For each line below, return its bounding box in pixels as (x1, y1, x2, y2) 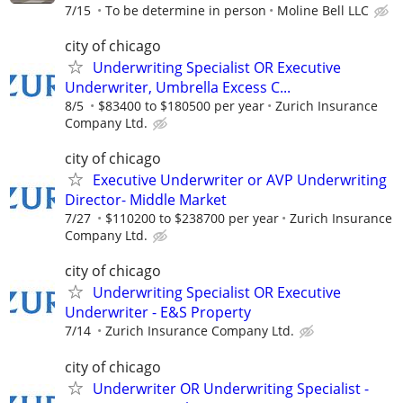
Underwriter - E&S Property (65, 302, 251, 323)
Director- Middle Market (65, 190, 227, 210)
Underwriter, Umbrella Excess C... (65, 77, 291, 97)
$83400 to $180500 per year (98, 97, 264, 114)
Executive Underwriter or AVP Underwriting (93, 170, 387, 191)
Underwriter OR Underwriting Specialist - (93, 378, 369, 399)
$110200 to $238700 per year (105, 210, 279, 228)
